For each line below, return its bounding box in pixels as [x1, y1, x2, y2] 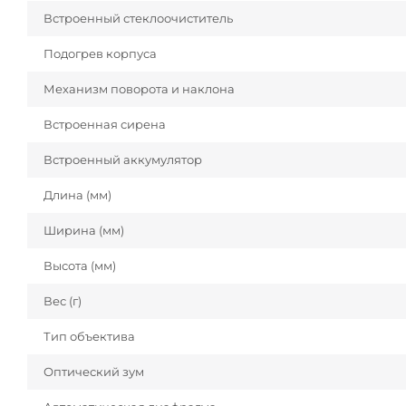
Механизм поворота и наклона [43, 82, 235, 97]
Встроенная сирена [43, 117, 166, 132]
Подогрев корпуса [43, 46, 157, 62]
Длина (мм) [43, 188, 111, 203]
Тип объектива [43, 329, 135, 344]
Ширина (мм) [43, 223, 124, 238]
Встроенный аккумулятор [43, 152, 202, 168]
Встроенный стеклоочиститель [43, 11, 233, 26]
